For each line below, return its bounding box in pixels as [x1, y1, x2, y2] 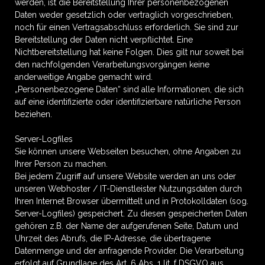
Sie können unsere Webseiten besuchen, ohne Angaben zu [15, 147, 241, 156]
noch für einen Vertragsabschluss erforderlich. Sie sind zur [15, 22, 238, 32]
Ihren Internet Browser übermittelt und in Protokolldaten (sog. [15, 196, 248, 206]
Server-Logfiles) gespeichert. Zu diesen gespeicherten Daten [15, 209, 247, 218]
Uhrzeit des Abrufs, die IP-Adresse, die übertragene [15, 234, 211, 243]
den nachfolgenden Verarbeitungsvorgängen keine [15, 60, 209, 69]
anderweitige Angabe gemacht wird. [15, 72, 153, 82]
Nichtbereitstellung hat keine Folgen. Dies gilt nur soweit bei [15, 47, 244, 57]
